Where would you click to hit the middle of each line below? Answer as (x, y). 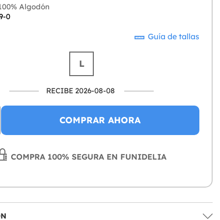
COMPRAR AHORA (100, 120)
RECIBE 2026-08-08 (81, 91)
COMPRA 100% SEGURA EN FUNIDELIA (88, 157)
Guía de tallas (173, 37)
